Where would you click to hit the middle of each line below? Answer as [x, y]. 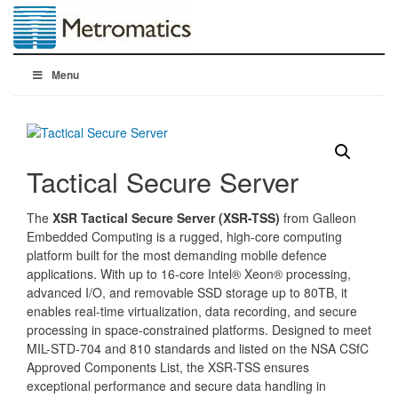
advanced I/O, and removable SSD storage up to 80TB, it [187, 292]
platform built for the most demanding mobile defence [177, 255]
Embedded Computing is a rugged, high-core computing [184, 236]
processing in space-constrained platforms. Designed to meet [199, 330]
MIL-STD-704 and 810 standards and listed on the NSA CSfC [198, 348]
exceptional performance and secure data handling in [176, 386]
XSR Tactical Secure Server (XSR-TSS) [166, 218]
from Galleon [318, 218]
